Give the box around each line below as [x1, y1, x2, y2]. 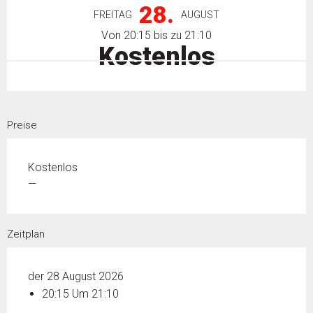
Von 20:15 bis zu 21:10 [101, 29, 212, 42]
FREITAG [94, 9, 132, 20]
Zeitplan [7, 228, 45, 240]
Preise [7, 119, 37, 131]
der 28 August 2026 [28, 270, 124, 283]
